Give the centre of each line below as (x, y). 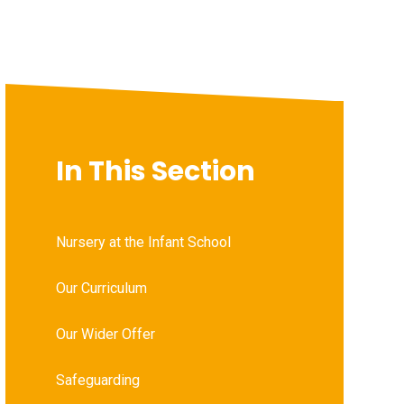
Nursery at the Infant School (143, 242)
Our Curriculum (101, 288)
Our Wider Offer (105, 334)
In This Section (155, 171)
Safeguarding (97, 380)
